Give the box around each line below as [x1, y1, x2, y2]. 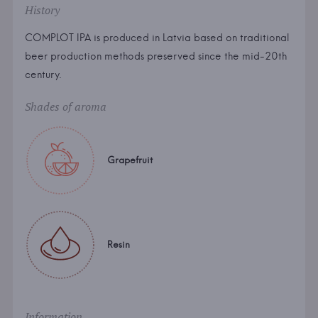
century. [24, 68, 62, 82]
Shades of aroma [24, 99, 106, 115]
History [24, 2, 60, 18]
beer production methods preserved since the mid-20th [24, 50, 287, 63]
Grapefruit [106, 154, 153, 166]
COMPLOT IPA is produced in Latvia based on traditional [24, 31, 290, 45]
